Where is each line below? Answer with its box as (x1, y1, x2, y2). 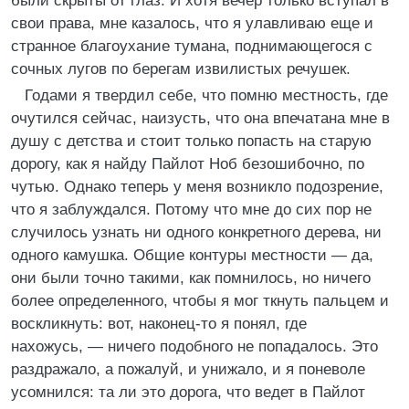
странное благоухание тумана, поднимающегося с (11, 37, 372, 55)
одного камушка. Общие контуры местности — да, (11, 246, 373, 264)
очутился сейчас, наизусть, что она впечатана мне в (11, 110, 390, 127)
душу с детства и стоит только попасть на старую (11, 132, 372, 150)
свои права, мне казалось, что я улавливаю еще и (11, 15, 373, 32)
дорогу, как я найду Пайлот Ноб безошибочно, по (11, 155, 364, 173)
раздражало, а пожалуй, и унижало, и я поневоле (11, 361, 365, 378)
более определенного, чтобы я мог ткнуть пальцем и (11, 292, 389, 309)
